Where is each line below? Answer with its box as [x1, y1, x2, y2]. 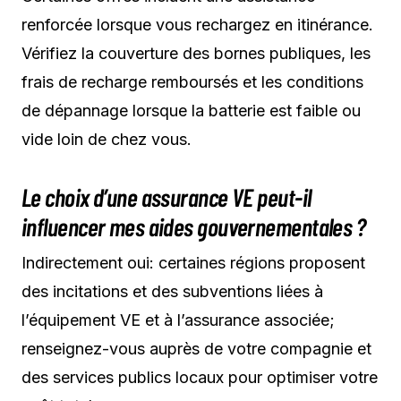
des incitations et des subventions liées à [21, 281, 323, 301]
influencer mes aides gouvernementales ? [21, 210, 366, 242]
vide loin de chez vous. [21, 129, 192, 149]
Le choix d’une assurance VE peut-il [21, 181, 311, 212]
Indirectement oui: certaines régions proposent [21, 252, 365, 272]
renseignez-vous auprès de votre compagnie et [21, 338, 371, 358]
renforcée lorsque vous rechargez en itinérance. [21, 14, 373, 34]
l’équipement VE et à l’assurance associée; [21, 310, 335, 329]
